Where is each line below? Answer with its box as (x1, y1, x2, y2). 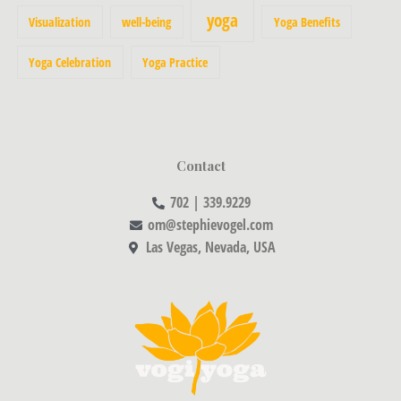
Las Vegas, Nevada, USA (145, 237, 276, 257)
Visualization (29, 13, 91, 30)
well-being (122, 13, 172, 30)
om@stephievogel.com (148, 215, 274, 235)
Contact (175, 157, 226, 175)
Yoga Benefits (273, 13, 340, 30)
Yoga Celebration (29, 54, 112, 71)
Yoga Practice (142, 54, 209, 71)
